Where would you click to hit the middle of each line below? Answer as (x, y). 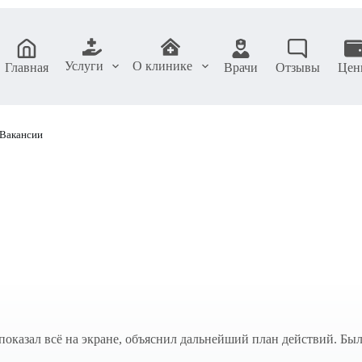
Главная (26, 67)
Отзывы (297, 67)
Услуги (84, 66)
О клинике (163, 66)
